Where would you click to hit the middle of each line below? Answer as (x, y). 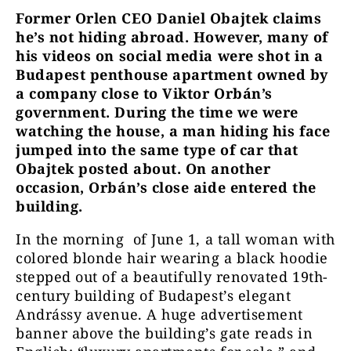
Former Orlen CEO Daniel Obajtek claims (169, 18)
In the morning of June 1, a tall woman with (175, 239)
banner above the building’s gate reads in (165, 333)
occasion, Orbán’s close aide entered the (166, 187)
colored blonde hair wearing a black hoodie (172, 258)
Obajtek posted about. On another (143, 168)
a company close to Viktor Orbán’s (144, 93)
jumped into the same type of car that (157, 150)
